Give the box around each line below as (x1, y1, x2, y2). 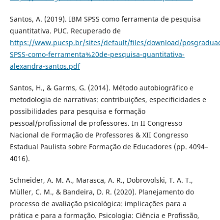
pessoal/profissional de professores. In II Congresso (9, 118, 182, 128)
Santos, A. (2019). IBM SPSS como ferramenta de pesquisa (9, 14, 201, 24)
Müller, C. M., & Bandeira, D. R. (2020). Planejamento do (9, 187, 194, 197)
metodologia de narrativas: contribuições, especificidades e (9, 95, 206, 105)
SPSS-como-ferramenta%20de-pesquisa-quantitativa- (9, 50, 185, 59)
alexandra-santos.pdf (9, 61, 80, 71)
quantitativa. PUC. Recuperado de (9, 26, 121, 36)
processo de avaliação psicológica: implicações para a (9, 199, 187, 209)
